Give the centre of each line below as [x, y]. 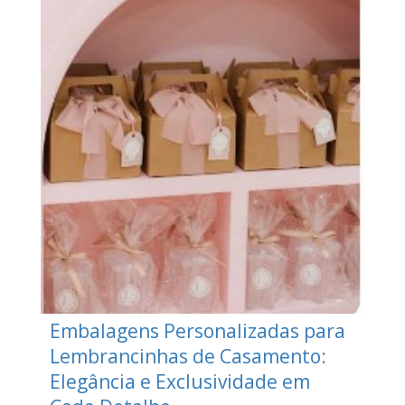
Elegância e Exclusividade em [179, 382]
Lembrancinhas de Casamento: [188, 357]
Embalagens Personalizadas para [197, 331]
